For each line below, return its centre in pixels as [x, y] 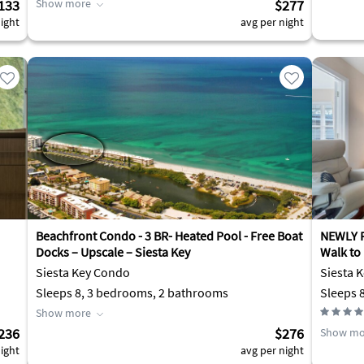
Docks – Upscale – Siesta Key [113, 252]
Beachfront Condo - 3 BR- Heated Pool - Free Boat [169, 236]
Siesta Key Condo [83, 272]
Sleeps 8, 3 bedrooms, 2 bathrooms [132, 292]
